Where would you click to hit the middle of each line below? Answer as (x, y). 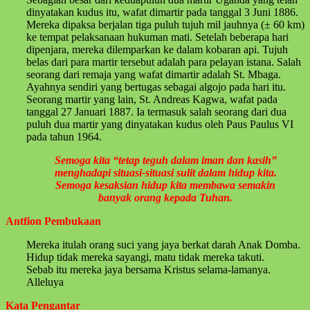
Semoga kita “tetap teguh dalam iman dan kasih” (165, 160)
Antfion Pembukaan (53, 221)
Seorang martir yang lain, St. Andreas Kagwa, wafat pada (152, 99)
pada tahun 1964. (64, 136)
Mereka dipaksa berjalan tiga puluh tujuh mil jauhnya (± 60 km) (165, 24)
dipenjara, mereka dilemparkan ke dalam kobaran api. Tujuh (157, 49)
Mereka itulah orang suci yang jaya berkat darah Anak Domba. (163, 244)
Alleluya (45, 282)
